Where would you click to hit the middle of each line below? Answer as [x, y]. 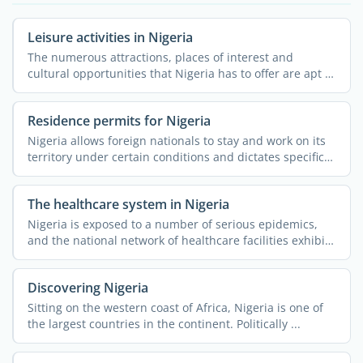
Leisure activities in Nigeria [110, 38]
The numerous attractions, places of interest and [160, 57]
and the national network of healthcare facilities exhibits [181, 240]
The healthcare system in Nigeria [128, 205]
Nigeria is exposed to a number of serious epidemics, [172, 224]
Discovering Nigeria [88, 288]
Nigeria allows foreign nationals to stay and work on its [176, 140]
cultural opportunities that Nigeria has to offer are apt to [181, 73]
